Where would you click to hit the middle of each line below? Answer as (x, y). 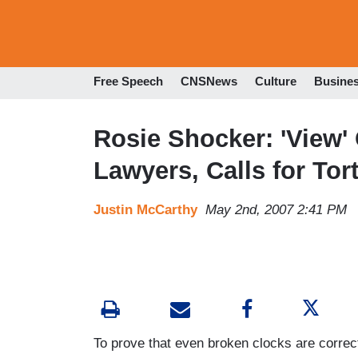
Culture (276, 82)
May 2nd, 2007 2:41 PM (276, 209)
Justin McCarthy (145, 209)
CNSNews (209, 82)
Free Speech (128, 82)
